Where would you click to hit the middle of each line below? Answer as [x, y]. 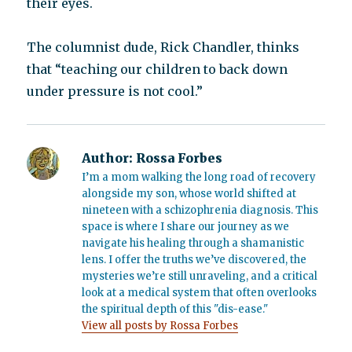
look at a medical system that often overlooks [200, 293]
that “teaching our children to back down [158, 69]
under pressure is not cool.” [115, 91]
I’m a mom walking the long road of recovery [199, 177]
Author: [108, 158]
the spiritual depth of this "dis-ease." [175, 309]
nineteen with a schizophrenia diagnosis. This [200, 210]
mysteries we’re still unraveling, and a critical [200, 276]
